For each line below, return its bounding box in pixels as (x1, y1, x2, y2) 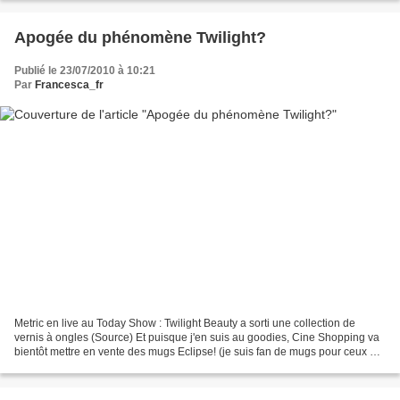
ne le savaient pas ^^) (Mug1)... (14, 360, 165, 373)
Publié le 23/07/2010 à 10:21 (14, 63, 155, 77)
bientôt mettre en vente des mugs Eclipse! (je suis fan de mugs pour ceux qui (14, 346, 385, 359)
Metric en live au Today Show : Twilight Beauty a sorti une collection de (14, 317, 355, 330)
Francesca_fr (35, 78, 104, 91)
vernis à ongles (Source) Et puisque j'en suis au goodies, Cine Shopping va (14, 331, 379, 345)
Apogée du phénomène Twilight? (14, 28, 266, 46)
